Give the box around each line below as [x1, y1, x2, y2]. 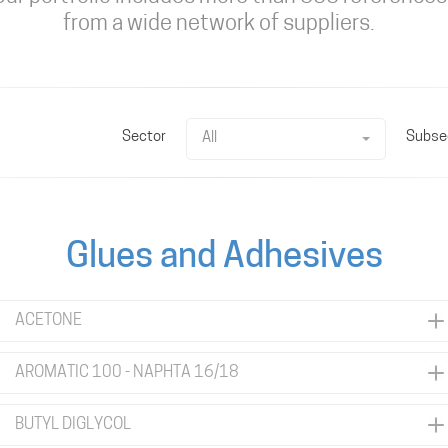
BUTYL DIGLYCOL [15, 417, 131, 433]
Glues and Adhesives [65, 241, 383, 276]
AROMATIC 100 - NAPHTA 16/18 [15, 365, 239, 381]
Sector [122, 130, 166, 145]
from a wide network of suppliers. [63, 13, 375, 36]
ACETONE [15, 313, 82, 329]
